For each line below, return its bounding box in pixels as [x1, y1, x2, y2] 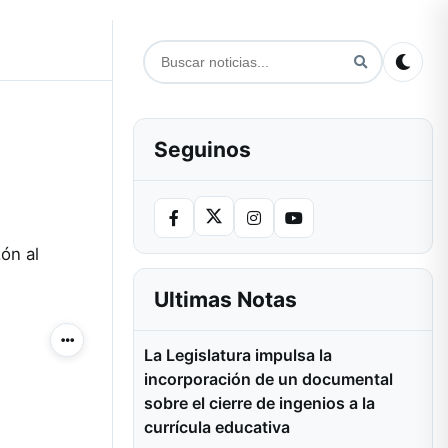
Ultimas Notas [154, 287, 297, 312]
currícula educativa [144, 417, 290, 437]
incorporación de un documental [144, 369, 393, 389]
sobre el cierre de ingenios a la [144, 393, 375, 413]
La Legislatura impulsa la [144, 345, 332, 365]
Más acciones [65, 338, 147, 354]
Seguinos [154, 137, 251, 162]
